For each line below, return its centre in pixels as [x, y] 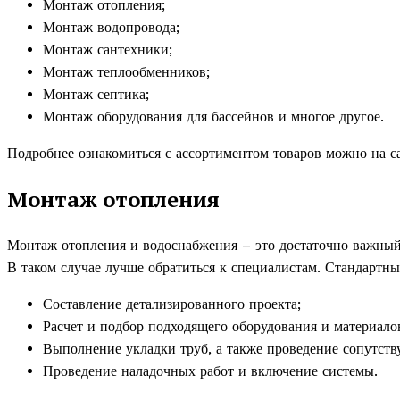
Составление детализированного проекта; [172, 304]
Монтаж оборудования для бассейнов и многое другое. [213, 116]
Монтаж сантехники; [108, 49]
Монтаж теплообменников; [126, 71]
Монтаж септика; [96, 94]
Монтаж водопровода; [111, 27]
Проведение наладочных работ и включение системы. [210, 371]
